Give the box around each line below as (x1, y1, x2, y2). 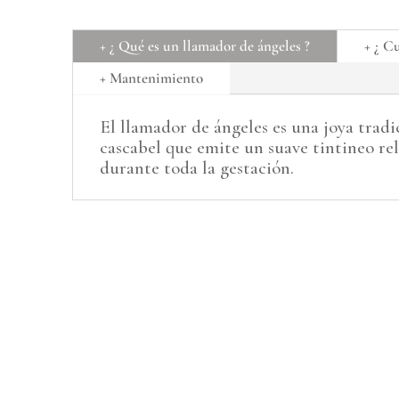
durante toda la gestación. (99, 157, 294, 180)
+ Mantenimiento (99, 69, 203, 88)
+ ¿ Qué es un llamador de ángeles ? (99, 37, 310, 56)
